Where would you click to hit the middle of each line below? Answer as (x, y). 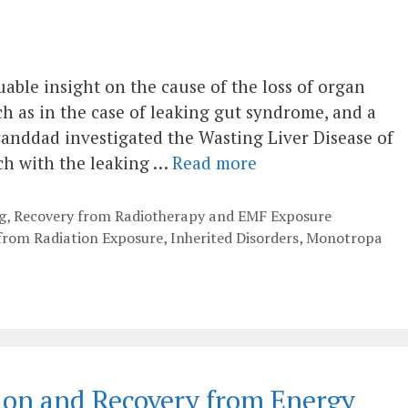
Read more (214, 163)
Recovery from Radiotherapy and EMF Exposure (172, 216)
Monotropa (344, 238)
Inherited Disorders (234, 238)
